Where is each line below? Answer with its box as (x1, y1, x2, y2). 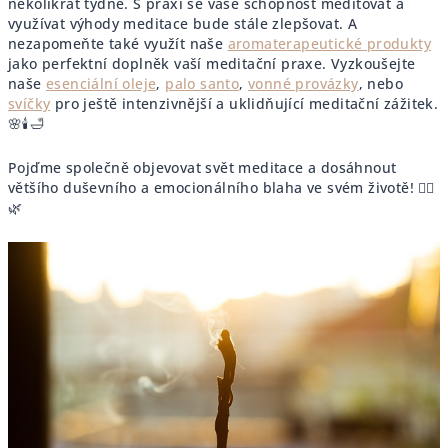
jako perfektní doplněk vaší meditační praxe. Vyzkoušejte (8, 54, 416, 74)
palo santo (165, 74, 240, 94)
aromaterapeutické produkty (227, 34, 432, 54)
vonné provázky (248, 74, 359, 94)
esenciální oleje (46, 74, 157, 94)
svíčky (8, 94, 51, 114)
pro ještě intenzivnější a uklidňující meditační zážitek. (50, 94, 439, 114)
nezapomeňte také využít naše (8, 34, 228, 54)
